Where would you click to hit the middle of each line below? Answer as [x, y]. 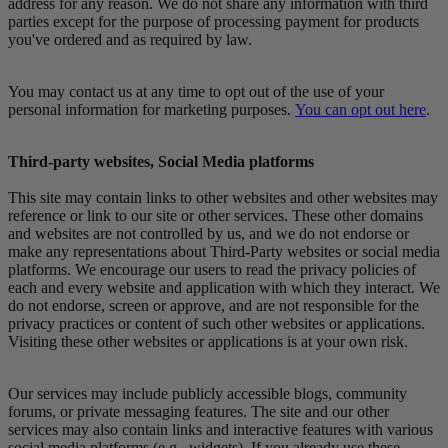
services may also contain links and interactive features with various [220, 429]
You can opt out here [360, 109]
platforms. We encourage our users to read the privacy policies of [212, 269]
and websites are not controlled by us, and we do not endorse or [208, 233]
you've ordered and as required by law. [130, 39]
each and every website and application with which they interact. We [224, 287]
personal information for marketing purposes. [151, 109]
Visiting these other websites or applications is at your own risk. [208, 341]
